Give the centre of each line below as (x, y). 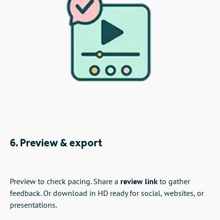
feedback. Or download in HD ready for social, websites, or (107, 193)
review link (139, 181)
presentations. (33, 205)
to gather (174, 181)
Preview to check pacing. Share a (65, 181)
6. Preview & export (56, 143)
